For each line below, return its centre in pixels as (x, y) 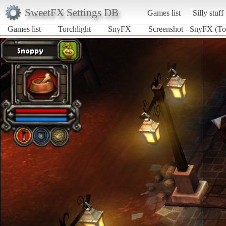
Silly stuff (208, 13)
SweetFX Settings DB (71, 12)
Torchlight (74, 29)
